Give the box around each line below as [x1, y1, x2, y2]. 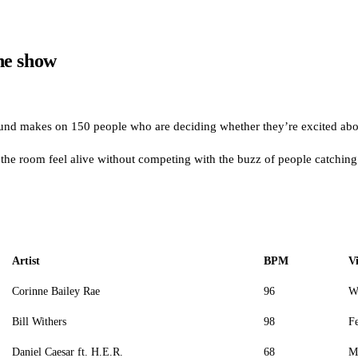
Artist [12, 254, 40, 267]
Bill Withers [12, 315, 66, 328]
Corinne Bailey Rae [12, 284, 100, 297]
